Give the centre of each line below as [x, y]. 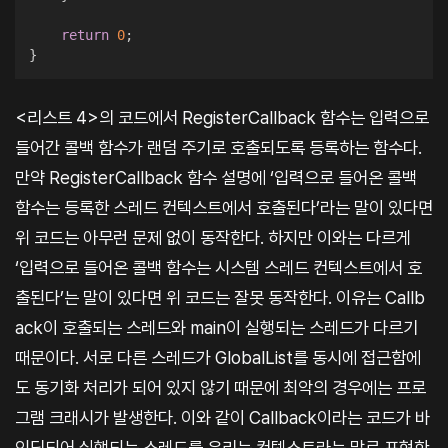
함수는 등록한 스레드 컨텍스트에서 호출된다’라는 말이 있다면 [224, 207]
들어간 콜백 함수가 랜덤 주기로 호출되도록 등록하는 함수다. [218, 147]
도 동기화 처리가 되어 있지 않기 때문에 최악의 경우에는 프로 [220, 387]
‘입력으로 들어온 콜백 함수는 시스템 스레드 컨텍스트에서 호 [218, 267]
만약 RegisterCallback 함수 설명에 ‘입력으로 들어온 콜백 [216, 177]
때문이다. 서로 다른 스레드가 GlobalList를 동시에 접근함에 [218, 357]
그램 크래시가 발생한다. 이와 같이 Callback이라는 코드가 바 [222, 417]
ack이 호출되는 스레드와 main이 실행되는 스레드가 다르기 [216, 327]
